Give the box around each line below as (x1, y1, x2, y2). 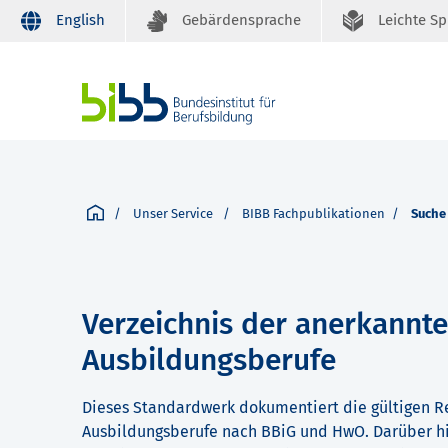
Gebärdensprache (182, 11, 301, 29)
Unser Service (133, 206, 216, 222)
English (56, 11, 105, 29)
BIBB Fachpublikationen (242, 206, 385, 222)
